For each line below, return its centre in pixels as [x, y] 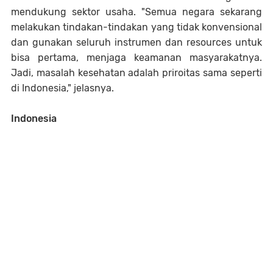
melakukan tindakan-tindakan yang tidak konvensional [136, 27]
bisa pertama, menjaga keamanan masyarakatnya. [136, 57]
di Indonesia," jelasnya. [64, 88]
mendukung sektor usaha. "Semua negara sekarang [136, 12]
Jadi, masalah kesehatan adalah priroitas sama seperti [136, 73]
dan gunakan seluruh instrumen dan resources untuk [136, 42]
